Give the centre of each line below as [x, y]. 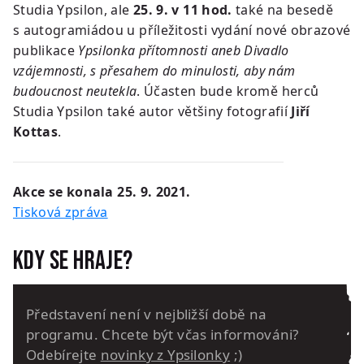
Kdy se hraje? [73, 262]
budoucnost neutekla [75, 91]
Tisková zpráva [61, 212]
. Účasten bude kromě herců [228, 91]
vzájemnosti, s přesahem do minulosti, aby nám [154, 71]
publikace [46, 51]
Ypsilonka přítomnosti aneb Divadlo [184, 51]
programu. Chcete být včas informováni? [162, 335]
